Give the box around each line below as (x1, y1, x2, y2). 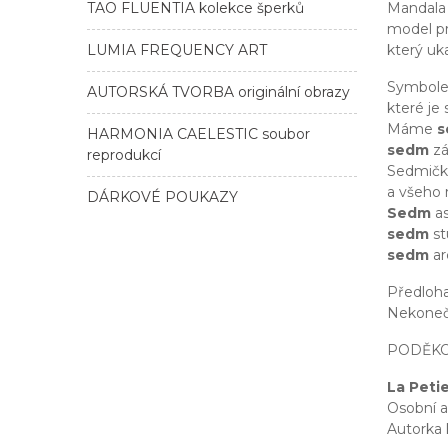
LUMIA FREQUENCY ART (87, 40, 267, 59)
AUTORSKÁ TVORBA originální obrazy (87, 82, 350, 101)
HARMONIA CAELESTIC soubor (87, 124, 310, 143)
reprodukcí (87, 145, 161, 164)
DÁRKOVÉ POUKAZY (87, 187, 238, 206)
